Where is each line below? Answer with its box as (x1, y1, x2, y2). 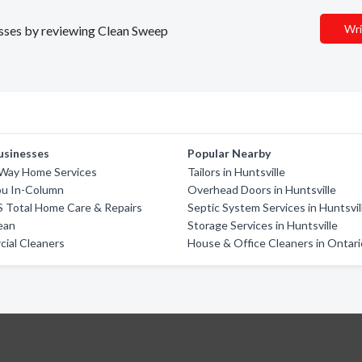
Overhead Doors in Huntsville (187, 183, 337, 196)
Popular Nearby (187, 146, 271, 160)
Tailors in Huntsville (187, 165, 286, 179)
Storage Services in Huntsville (187, 218, 339, 232)
